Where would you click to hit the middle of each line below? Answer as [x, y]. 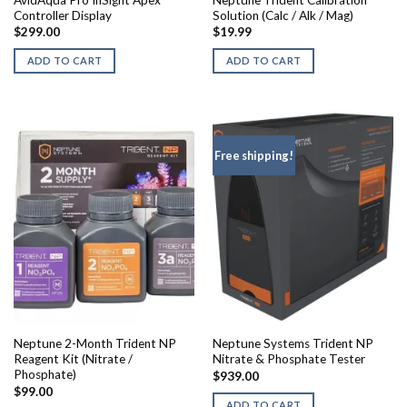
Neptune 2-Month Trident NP [94, 344]
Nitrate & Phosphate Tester [288, 359]
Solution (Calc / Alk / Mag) [283, 16]
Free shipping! [253, 156]
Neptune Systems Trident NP [293, 344]
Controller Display [62, 16]
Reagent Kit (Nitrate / [73, 359]
